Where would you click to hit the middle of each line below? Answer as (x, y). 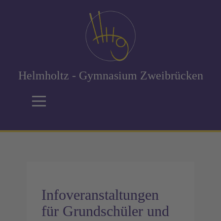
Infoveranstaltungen (100, 195)
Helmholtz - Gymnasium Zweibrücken (110, 75)
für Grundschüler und (105, 211)
